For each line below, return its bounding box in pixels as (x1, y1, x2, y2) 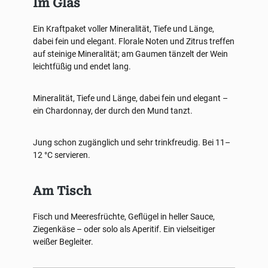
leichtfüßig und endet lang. (33, 62, 131, 71)
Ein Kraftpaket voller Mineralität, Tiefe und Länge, (33, 24, 214, 33)
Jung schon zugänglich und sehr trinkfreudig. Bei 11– (33, 138, 230, 147)
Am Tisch (33, 184, 92, 198)
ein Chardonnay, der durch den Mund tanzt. (33, 106, 193, 115)
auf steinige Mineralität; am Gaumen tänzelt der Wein (33, 49, 228, 59)
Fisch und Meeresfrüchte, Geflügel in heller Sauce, (33, 212, 215, 221)
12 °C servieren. (33, 150, 90, 160)
